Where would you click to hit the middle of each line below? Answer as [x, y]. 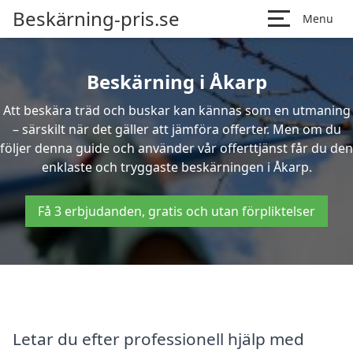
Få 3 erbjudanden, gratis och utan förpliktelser [176, 211]
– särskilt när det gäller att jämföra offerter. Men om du [176, 129]
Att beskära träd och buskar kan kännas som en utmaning [176, 110]
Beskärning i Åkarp [176, 82]
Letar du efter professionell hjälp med [158, 338]
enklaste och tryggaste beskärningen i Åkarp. [176, 167]
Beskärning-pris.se [96, 19]
